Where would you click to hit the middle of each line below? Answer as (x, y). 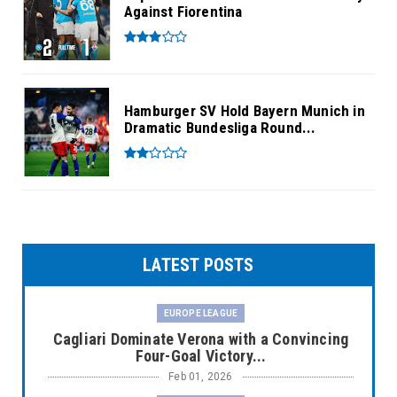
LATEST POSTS (198, 265)
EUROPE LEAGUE (201, 313)
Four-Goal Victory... (201, 355)
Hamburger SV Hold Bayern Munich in (245, 110)
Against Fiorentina (183, 11)
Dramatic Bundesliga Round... (220, 127)
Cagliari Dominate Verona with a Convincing (201, 339)
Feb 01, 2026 (201, 376)
